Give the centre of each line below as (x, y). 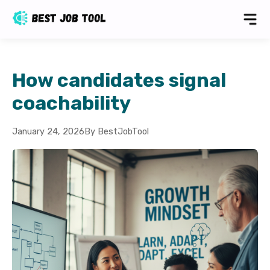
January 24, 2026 (48, 132)
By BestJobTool (117, 132)
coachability (71, 103)
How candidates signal (119, 80)
